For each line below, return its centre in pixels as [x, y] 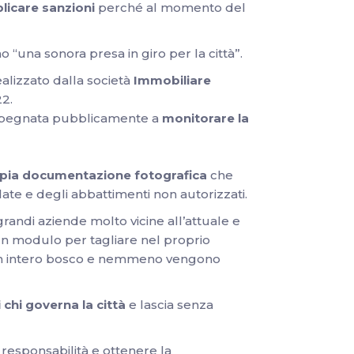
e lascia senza [169, 305]
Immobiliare [172, 80]
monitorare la [205, 118]
